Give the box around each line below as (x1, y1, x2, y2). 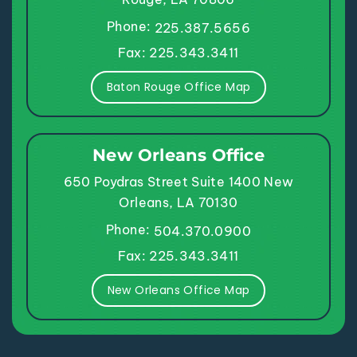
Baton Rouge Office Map (106, 79, 251, 96)
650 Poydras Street (63, 174, 192, 190)
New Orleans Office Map (107, 282, 250, 299)
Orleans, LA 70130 (119, 194, 238, 211)
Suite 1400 (191, 174, 265, 190)
